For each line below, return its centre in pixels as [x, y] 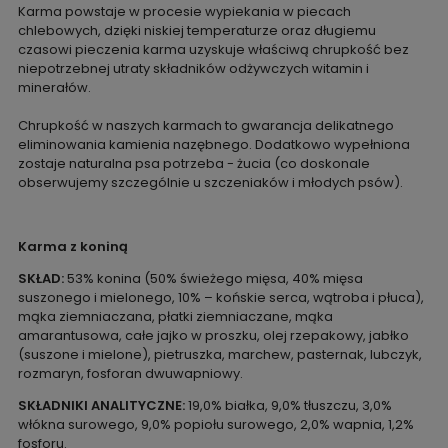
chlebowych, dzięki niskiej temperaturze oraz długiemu [196, 30]
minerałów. [54, 87]
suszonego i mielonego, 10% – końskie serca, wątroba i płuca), [220, 297]
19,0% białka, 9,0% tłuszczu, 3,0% [289, 405]
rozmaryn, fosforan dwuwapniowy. [130, 373]
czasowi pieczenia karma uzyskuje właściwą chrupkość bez [213, 49]
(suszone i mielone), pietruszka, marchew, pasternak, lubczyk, [219, 354]
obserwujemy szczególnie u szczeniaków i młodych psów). [210, 182]
